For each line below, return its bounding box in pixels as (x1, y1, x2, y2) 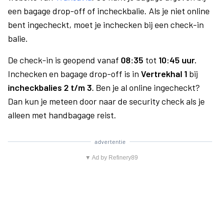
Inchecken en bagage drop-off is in (8, 68, 141, 79)
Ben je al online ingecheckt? (96, 82, 200, 93)
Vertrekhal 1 (141, 68, 187, 79)
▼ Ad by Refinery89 (84, 154, 138, 161)
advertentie (94, 138, 126, 145)
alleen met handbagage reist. (8, 110, 116, 120)
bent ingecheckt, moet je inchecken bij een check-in (8, 19, 204, 30)
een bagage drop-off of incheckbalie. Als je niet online (8, 5, 210, 16)
